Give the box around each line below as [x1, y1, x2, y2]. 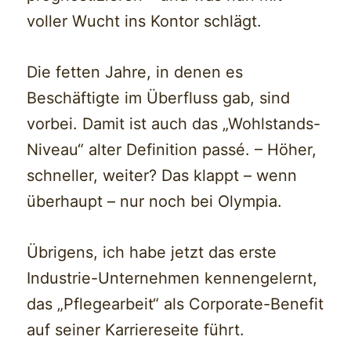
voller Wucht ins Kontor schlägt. [27, 12, 262, 31]
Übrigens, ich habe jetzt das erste [27, 243, 277, 262]
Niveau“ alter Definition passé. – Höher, [27, 140, 317, 160]
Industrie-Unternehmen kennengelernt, [27, 269, 318, 288]
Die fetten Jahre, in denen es [27, 63, 244, 82]
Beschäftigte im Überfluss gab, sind [27, 89, 291, 108]
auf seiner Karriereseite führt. [27, 320, 245, 340]
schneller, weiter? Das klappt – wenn [27, 166, 298, 186]
